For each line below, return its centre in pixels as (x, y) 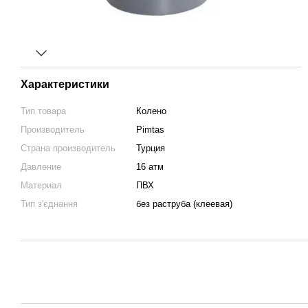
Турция (151, 148)
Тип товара (43, 111)
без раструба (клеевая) (184, 204)
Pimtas (150, 130)
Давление (41, 167)
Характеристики (65, 84)
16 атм (150, 167)
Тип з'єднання (49, 204)
